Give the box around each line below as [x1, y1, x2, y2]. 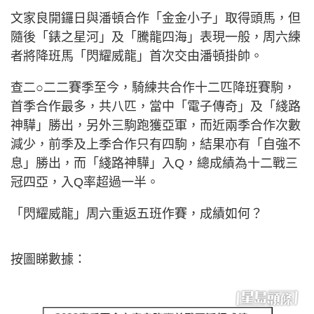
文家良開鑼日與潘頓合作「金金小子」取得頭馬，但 [11, 11, 301, 25]
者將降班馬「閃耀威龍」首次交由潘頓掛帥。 [11, 49, 263, 63]
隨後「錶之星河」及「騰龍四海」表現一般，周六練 [11, 30, 301, 44]
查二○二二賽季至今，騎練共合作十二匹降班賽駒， [11, 81, 296, 95]
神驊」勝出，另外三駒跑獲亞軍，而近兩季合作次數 [11, 118, 301, 132]
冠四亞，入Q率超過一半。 [11, 175, 159, 189]
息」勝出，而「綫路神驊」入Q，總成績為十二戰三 [11, 156, 298, 170]
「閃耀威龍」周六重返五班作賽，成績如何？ [11, 207, 263, 221]
